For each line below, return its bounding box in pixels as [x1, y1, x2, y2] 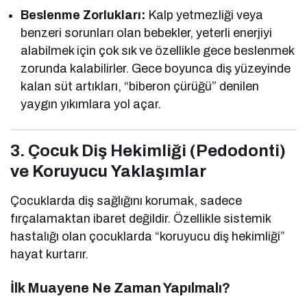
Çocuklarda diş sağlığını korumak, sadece [10, 194, 243, 208]
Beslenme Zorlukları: [21, 8, 146, 23]
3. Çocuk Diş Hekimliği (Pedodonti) [10, 142, 286, 160]
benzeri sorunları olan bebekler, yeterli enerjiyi [21, 26, 273, 40]
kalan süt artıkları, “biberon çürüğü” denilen [21, 79, 260, 94]
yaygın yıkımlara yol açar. [21, 97, 162, 112]
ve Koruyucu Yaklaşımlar [10, 162, 206, 181]
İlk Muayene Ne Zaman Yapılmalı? [10, 280, 230, 296]
